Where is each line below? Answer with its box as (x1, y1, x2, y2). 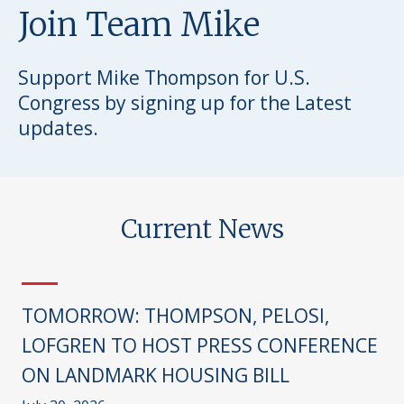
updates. (18, 115, 98, 141)
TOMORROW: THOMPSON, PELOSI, (22, 302, 329, 328)
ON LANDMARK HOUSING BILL (22, 362, 289, 388)
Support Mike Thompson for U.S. (18, 64, 310, 90)
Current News (120, 212, 284, 245)
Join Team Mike (18, 4, 260, 45)
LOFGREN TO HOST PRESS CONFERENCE (22, 332, 378, 358)
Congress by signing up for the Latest (18, 89, 352, 115)
